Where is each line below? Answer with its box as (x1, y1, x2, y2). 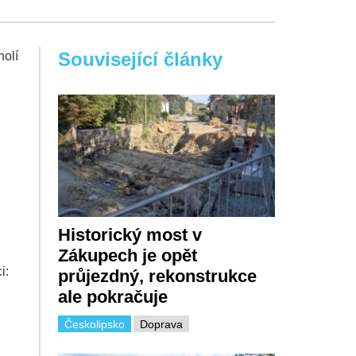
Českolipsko (64, 317, 125, 331)
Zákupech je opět (57, 245, 197, 265)
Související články (57, 48, 222, 71)
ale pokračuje (57, 286, 168, 307)
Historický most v (57, 224, 202, 245)
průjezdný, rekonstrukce (57, 265, 257, 286)
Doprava (139, 317, 183, 331)
